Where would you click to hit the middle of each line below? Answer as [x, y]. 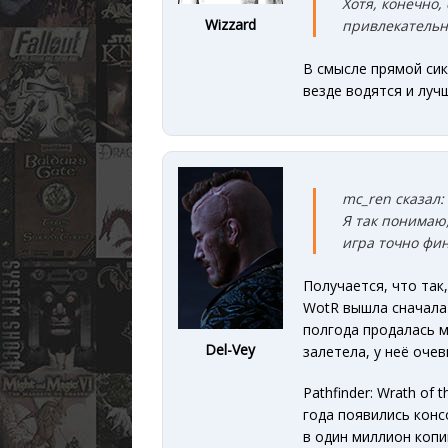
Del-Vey [230, 350]
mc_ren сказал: [392, 199]
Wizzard [230, 25]
